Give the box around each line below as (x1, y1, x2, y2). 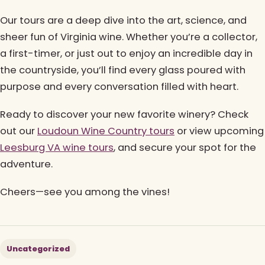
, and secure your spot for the (114, 141, 256, 155)
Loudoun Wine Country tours (37, 124, 174, 138)
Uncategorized (7, 244, 70, 254)
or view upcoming (174, 124, 264, 138)
